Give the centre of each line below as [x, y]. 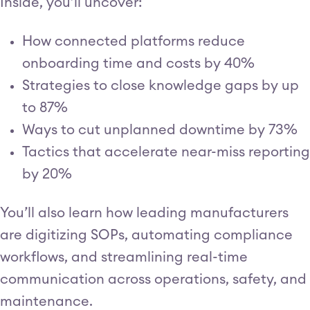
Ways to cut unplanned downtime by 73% [160, 130]
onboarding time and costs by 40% [138, 64]
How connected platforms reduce [134, 42]
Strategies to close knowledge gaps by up [161, 86]
